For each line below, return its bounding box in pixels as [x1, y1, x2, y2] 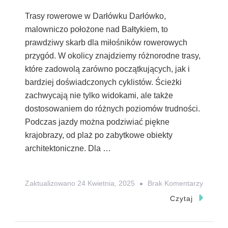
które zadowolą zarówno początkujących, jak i [25, 65, 190, 74]
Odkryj [203, 208, 223, 217]
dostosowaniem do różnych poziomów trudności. [25, 104, 200, 113]
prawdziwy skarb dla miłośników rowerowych [25, 38, 187, 47]
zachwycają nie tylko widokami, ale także [25, 91, 173, 100]
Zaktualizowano [25, 179, 77, 188]
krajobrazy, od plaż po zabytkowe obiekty [25, 131, 173, 140]
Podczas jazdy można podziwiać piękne [25, 118, 169, 127]
